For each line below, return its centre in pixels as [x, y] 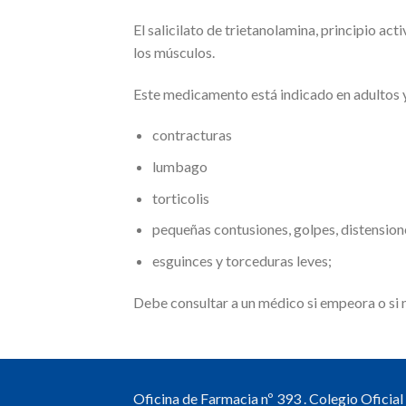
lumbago [179, 166]
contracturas [192, 135]
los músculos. [174, 52]
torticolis [180, 198]
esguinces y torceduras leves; [242, 260]
